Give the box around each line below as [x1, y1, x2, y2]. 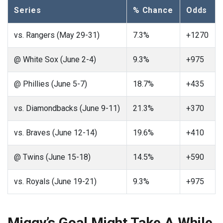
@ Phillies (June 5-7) [14, 79, 87, 89]
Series [14, 5, 41, 15]
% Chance [133, 5, 173, 15]
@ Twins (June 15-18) [14, 152, 91, 162]
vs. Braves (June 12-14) [14, 128, 97, 138]
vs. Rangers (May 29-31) [14, 30, 100, 40]
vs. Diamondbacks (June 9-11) [14, 104, 120, 113]
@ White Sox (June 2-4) [14, 55, 96, 65]
